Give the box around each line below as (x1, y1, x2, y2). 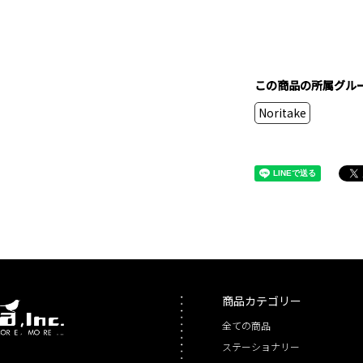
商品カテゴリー (222, 293, 301, 310)
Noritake (258, 105, 307, 122)
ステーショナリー (222, 339, 300, 353)
